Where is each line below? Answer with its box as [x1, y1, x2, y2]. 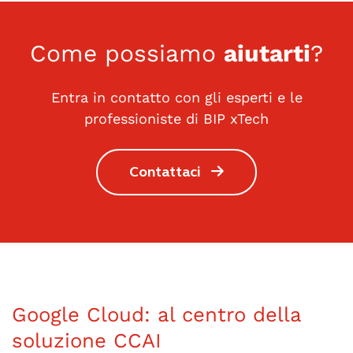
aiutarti [224, 39, 310, 67]
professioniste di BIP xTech [84, 110, 269, 127]
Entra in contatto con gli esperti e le [50, 88, 303, 106]
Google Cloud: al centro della [11, 302, 301, 326]
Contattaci [129, 162, 202, 180]
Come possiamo [30, 39, 224, 67]
